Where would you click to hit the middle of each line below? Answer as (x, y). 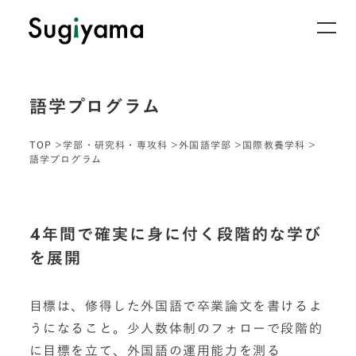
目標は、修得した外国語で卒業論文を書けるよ (176, 306)
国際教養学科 (274, 145)
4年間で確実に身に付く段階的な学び (175, 235)
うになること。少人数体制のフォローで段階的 (176, 328)
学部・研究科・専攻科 (116, 145)
